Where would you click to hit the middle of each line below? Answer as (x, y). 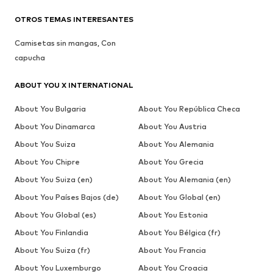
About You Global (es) (55, 215)
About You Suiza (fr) (52, 250)
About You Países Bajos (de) (67, 197)
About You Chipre (47, 162)
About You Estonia (173, 215)
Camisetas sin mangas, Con (65, 43)
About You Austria (172, 127)
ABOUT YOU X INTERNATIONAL (74, 85)
